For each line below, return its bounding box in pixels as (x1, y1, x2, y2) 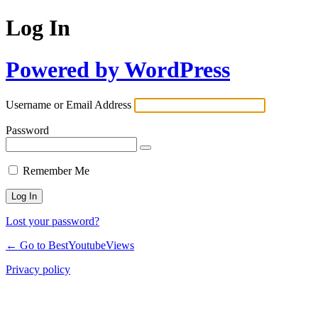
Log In (6, 15, 70, 41)
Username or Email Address (6, 99, 131, 111)
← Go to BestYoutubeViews (6, 239, 134, 252)
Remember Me (23, 165, 89, 177)
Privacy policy (6, 263, 70, 276)
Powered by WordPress (6, 56, 230, 82)
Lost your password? (6, 215, 99, 228)
